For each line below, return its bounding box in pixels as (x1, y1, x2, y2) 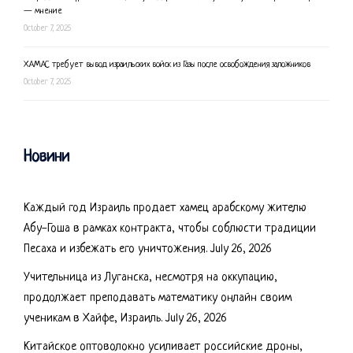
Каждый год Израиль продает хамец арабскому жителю (24, 202, 307, 216)
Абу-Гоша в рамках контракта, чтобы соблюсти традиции (24, 222, 316, 236)
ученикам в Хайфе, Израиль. (24, 312, 162, 326)
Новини (24, 148, 69, 167)
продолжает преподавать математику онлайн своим (24, 292, 292, 306)
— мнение (24, 6, 62, 17)
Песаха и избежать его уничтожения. (24, 243, 207, 257)
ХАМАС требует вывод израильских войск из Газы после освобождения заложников (24, 60, 310, 70)
